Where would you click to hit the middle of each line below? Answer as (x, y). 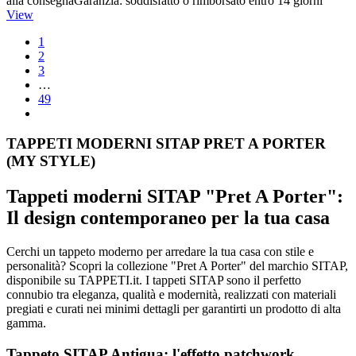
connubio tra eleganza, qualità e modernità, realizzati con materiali (171, 295)
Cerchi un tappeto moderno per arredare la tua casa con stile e (160, 252)
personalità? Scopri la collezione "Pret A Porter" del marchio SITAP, (177, 266)
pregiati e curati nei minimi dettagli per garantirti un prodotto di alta (174, 309)
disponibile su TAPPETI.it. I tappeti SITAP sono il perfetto (154, 281)
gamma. (26, 323)
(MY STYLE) (51, 161)
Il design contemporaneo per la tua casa (168, 218)
